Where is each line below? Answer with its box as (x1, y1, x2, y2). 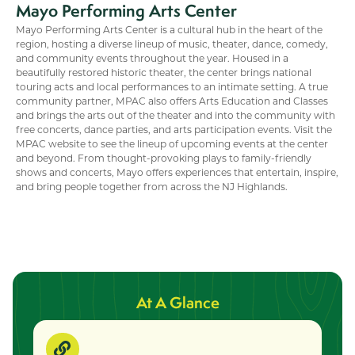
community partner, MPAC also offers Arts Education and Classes (16, 94, 328, 108)
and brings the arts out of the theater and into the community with (16, 109, 335, 122)
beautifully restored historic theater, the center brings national (16, 66, 311, 79)
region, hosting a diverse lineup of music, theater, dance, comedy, (16, 37, 328, 51)
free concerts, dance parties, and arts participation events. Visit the (16, 123, 332, 136)
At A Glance (136, 291, 219, 313)
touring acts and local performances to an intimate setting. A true (16, 80, 328, 94)
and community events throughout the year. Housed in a (16, 52, 288, 65)
